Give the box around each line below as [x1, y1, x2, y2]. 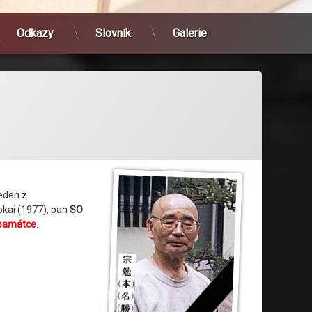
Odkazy [17, 26, 54, 40]
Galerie [173, 26, 207, 40]
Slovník [95, 26, 131, 40]
